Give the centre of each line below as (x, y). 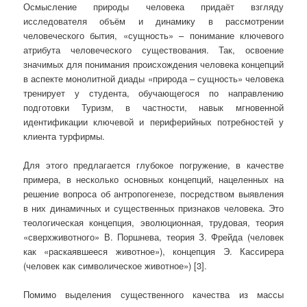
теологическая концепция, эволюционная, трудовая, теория (153, 223)
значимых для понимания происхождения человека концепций (153, 64)
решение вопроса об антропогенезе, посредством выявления (153, 194)
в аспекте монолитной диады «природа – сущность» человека (153, 79)
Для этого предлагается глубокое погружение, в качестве (153, 165)
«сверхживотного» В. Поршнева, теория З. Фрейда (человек (153, 237)
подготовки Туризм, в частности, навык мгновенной (153, 108)
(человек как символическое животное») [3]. (115, 266)
